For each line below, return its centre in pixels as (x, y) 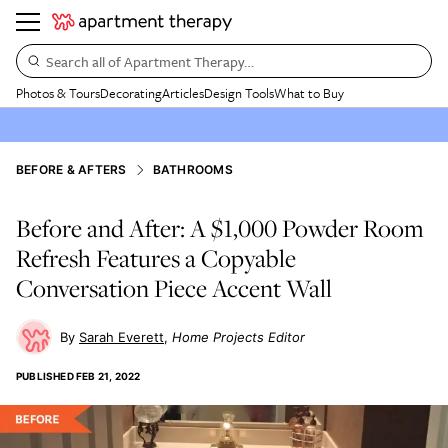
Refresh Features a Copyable (156, 258)
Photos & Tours (58, 93)
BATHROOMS (192, 169)
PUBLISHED (45, 376)
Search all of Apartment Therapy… (150, 61)
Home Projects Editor (238, 337)
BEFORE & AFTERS (71, 169)
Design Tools (239, 93)
